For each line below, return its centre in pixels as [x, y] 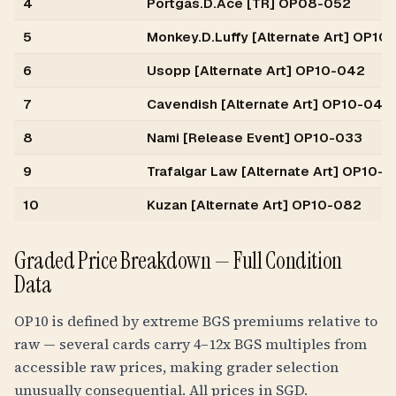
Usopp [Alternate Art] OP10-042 [256, 70]
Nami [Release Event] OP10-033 [255, 137]
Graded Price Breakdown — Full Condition [178, 261]
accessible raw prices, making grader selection [176, 367]
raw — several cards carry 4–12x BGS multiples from [190, 344]
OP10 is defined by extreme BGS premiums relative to [196, 321]
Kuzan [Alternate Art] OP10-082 [254, 205]
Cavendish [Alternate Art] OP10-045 [269, 104]
